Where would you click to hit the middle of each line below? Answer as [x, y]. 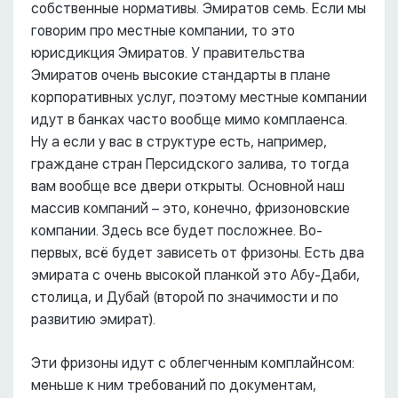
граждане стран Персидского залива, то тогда [190, 164]
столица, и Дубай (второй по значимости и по [185, 298]
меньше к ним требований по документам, [174, 386]
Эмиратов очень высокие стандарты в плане [181, 76]
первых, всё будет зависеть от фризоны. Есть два [198, 253]
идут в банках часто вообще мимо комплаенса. [189, 120]
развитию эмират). [93, 320]
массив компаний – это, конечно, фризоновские [191, 209]
